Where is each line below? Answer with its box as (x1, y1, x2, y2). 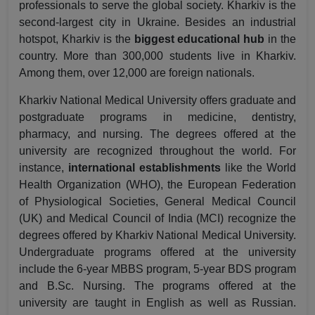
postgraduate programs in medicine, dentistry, (19, 111, 296, 123)
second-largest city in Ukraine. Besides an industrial (19, 16, 296, 28)
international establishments (68, 162, 221, 174)
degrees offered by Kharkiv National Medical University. (19, 229, 296, 241)
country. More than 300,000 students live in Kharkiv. (19, 50, 296, 62)
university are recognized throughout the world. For (19, 145, 296, 157)
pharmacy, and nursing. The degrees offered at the (19, 128, 296, 140)
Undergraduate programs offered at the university (19, 246, 296, 258)
